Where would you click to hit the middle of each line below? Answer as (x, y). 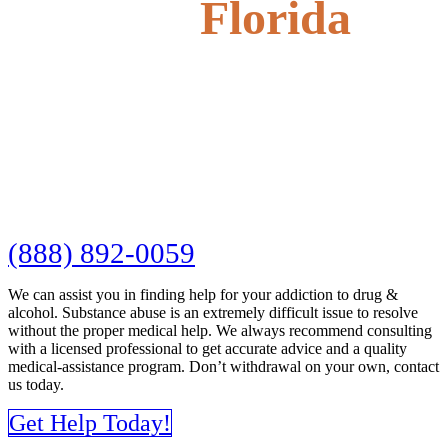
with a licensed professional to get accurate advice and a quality (207, 348)
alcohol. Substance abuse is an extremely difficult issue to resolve (213, 312)
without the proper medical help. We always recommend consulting (220, 330)
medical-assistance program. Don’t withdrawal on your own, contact (223, 366)
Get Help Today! (90, 422)
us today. (36, 384)
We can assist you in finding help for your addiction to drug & (203, 294)
